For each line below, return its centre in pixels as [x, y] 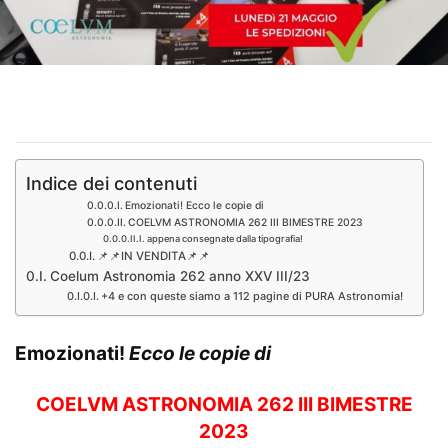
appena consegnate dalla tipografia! [226, 238]
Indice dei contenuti [111, 183]
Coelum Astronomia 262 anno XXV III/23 [179, 275]
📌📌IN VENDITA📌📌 [154, 255]
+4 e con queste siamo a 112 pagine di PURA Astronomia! [251, 295]
